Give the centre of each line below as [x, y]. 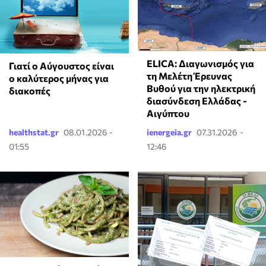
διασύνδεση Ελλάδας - [197, 100]
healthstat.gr [34, 132]
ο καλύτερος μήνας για [59, 78]
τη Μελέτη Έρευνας [189, 75]
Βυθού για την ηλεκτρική [201, 88]
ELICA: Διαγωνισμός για [200, 63]
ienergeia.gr [169, 132]
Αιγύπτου [168, 113]
